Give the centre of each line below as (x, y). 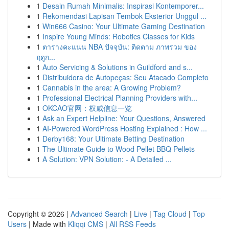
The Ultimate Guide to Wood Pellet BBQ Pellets (119, 149)
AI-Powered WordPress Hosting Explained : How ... (125, 128)
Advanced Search (99, 214)
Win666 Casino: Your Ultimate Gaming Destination (124, 26)
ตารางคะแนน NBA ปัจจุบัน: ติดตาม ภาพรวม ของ (120, 47)
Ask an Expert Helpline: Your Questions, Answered (124, 118)
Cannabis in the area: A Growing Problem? (112, 87)
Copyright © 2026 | (39, 214)
